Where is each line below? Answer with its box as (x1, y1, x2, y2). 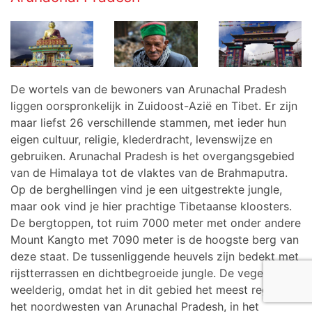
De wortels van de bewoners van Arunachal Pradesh (10, 82, 286, 96)
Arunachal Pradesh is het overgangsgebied (69, 149, 295, 163)
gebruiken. (10, 149, 69, 163)
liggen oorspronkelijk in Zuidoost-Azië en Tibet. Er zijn (10, 99, 297, 113)
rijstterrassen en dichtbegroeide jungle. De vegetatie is (10, 266, 299, 280)
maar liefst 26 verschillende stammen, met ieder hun (10, 116, 286, 130)
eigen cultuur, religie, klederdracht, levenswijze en (10, 132, 272, 146)
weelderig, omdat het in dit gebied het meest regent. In (10, 283, 301, 297)
